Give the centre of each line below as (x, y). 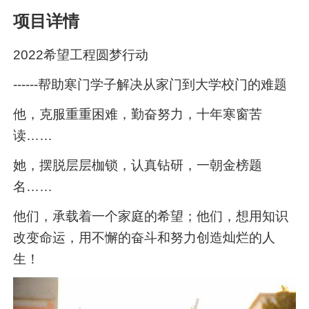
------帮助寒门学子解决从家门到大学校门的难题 (150, 84)
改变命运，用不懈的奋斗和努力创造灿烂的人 (144, 237)
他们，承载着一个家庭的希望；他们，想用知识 (151, 216)
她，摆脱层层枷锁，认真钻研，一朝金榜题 (138, 165)
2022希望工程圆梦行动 (81, 54)
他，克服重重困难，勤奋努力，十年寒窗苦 (138, 114)
